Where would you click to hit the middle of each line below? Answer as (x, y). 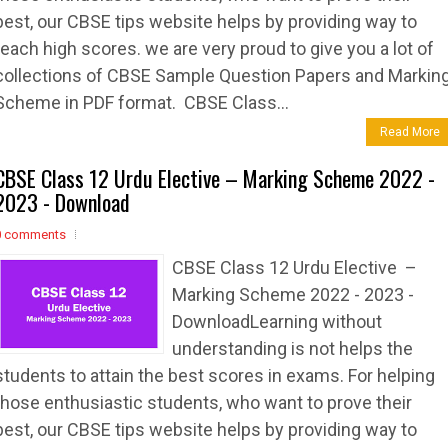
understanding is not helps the (292, 348)
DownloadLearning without (277, 321)
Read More (410, 132)
